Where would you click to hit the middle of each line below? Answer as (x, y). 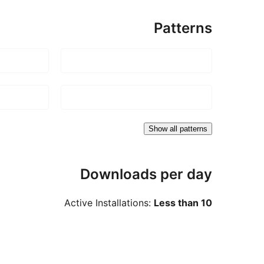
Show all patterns (178, 128)
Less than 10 (183, 203)
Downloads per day (146, 174)
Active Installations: (109, 203)
